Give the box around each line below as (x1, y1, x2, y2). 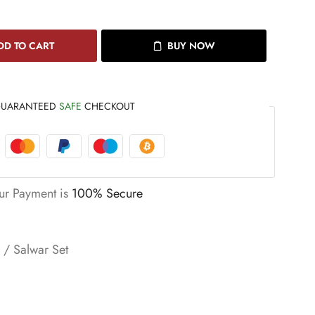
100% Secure (71, 184, 143, 202)
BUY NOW (167, 39, 215, 53)
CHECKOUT (82, 99, 135, 113)
